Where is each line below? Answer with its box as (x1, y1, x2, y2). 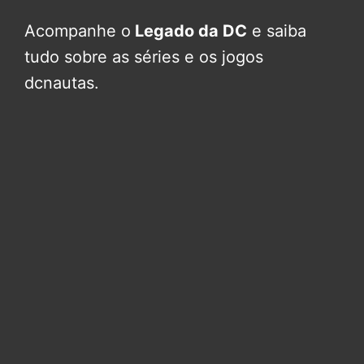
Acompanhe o (24, 20, 131, 41)
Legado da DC (131, 20, 247, 41)
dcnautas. (24, 72, 99, 93)
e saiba (247, 20, 306, 41)
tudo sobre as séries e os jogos (24, 46, 263, 67)
